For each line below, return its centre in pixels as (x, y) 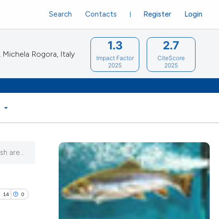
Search (60, 14)
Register (157, 14)
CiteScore (171, 58)
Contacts (101, 14)
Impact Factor (115, 58)
